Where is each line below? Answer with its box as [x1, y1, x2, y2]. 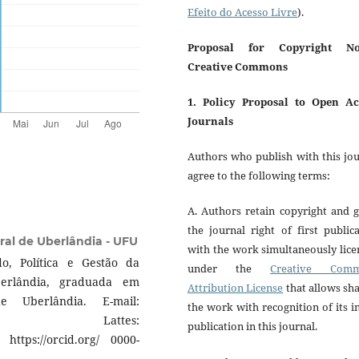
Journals [188, 114, 233, 129]
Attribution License [188, 280, 284, 296]
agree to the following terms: [188, 168, 330, 184]
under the [188, 261, 270, 276]
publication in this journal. [188, 319, 317, 334]
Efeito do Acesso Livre [188, 5, 297, 20]
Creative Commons [188, 59, 288, 75]
